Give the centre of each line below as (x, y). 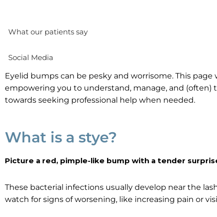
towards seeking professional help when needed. (100, 100)
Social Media (31, 57)
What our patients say (48, 32)
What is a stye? (61, 137)
